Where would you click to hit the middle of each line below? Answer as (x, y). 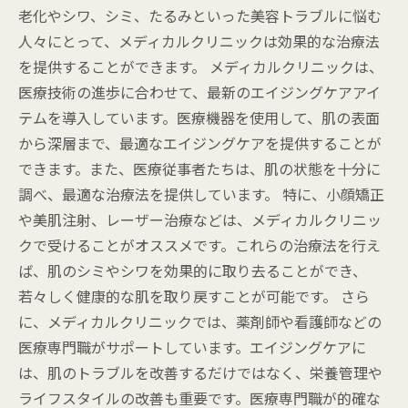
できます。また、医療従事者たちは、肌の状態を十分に (199, 168)
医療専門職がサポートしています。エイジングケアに (192, 347)
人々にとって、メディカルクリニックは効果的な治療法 (199, 41)
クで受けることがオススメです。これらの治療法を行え (199, 245)
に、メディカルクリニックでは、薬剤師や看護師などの (200, 321)
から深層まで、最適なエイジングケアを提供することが (200, 143)
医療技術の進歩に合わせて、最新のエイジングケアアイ (199, 92)
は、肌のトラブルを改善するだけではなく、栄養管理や (200, 372)
